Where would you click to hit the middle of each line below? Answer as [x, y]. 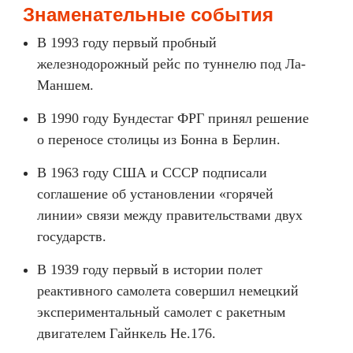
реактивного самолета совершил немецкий [168, 291]
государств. [72, 236]
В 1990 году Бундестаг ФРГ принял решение [173, 118]
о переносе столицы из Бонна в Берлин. [159, 139]
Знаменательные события [148, 15]
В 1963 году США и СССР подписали [152, 173]
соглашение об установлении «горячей [155, 194]
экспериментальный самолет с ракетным [161, 312]
